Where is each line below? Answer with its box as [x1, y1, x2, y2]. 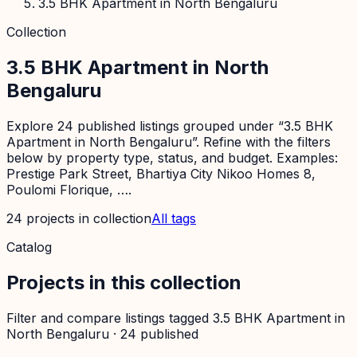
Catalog [6, 238, 52, 255]
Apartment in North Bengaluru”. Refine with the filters [6, 133, 331, 150]
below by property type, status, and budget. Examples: [6, 149, 338, 166]
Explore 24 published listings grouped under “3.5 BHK [6, 117, 333, 134]
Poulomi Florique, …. [6, 181, 131, 198]
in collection [75, 210, 151, 226]
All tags [151, 210, 196, 226]
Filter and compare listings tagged [6, 309, 209, 326]
